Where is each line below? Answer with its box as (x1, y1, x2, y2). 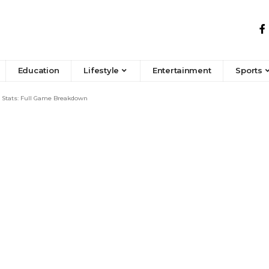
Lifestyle (83, 65, 119, 76)
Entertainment (152, 65, 211, 76)
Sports (235, 65, 262, 76)
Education (17, 65, 59, 76)
